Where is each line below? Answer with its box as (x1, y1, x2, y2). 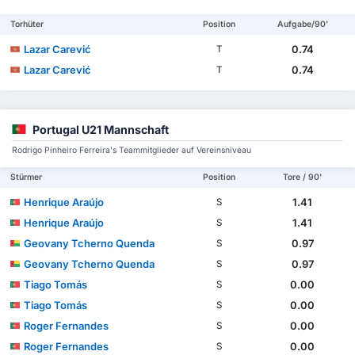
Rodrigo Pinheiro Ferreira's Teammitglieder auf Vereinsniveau (12, 144, 251, 155)
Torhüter (10, 19, 44, 30)
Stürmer (10, 171, 43, 182)
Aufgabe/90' (277, 19, 328, 30)
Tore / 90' (283, 171, 323, 182)
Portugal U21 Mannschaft (32, 122, 169, 136)
